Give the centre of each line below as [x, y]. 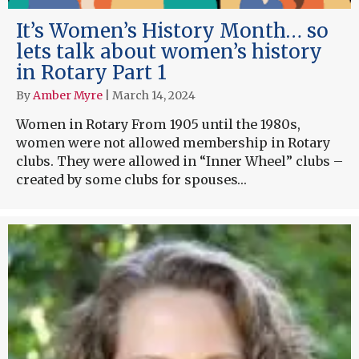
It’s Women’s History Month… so [172, 31]
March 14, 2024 [154, 95]
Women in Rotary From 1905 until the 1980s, [158, 124]
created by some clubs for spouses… [131, 179]
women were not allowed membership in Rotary [173, 143]
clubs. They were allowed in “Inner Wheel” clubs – [179, 161]
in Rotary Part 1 [91, 73]
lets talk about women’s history [169, 52]
